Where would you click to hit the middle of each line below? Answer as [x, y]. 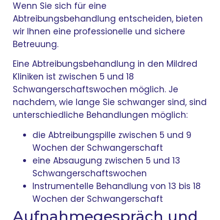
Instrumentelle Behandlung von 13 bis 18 [117, 186]
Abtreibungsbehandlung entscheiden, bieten [108, 18]
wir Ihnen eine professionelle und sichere [99, 31]
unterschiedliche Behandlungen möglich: [100, 115]
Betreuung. [36, 44]
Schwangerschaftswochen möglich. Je [96, 90]
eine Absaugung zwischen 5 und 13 [107, 160]
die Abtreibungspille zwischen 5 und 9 [112, 135]
